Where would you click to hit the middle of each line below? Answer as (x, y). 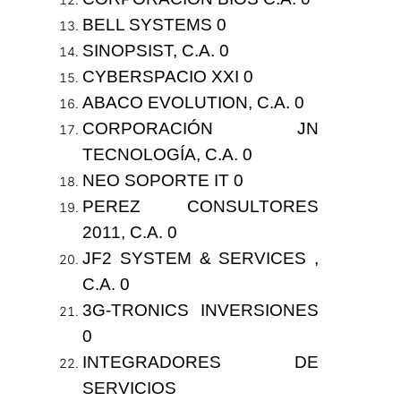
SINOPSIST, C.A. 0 (155, 51)
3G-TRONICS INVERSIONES (200, 311)
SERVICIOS (129, 388)
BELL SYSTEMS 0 (154, 25)
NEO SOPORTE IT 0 (162, 181)
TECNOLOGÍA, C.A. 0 (167, 155)
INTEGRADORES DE (200, 363)
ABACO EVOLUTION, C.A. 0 (193, 103)
